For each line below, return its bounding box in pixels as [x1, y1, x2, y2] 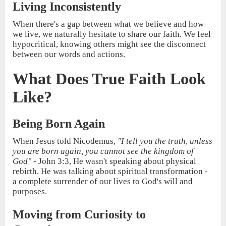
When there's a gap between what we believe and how [13, 19, 204, 29]
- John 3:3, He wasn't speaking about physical [31, 156, 196, 166]
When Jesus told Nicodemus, [13, 136, 118, 146]
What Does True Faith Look [13, 70, 206, 88]
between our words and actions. [13, 49, 125, 60]
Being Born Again [13, 117, 105, 131]
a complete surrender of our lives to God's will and [13, 177, 193, 187]
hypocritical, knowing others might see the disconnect [13, 39, 206, 49]
